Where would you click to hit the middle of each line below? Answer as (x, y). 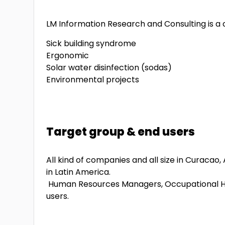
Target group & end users (121, 132)
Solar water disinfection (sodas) (109, 68)
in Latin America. (79, 172)
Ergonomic (68, 55)
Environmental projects (93, 80)
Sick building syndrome (91, 43)
